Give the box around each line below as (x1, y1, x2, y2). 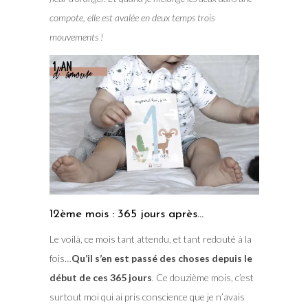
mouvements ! (49, 30, 103, 43)
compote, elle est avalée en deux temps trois (49, 11, 214, 23)
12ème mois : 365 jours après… (49, 208, 203, 220)
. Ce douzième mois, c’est (151, 271, 254, 283)
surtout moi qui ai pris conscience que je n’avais (49, 290, 245, 302)
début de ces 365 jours (49, 271, 152, 283)
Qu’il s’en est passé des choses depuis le (71, 252, 252, 264)
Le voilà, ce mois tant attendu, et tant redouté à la (49, 232, 252, 245)
